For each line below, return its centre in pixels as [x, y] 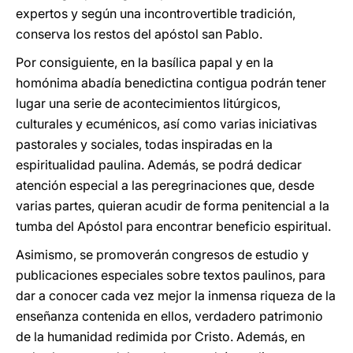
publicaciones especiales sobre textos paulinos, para [171, 275]
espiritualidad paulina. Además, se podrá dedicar [159, 165]
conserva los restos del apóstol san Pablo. [139, 34]
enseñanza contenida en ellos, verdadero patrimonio [169, 316]
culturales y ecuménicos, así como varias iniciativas [166, 124]
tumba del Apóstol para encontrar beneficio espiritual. [173, 226]
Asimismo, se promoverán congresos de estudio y [162, 255]
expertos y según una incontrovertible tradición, [156, 13]
